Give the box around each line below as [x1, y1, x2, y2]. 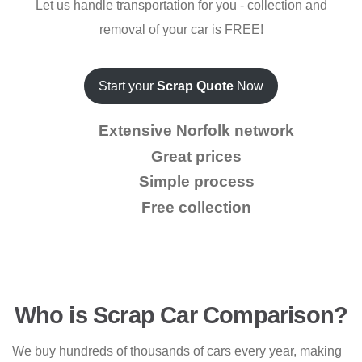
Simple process [138, 173, 255, 191]
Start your [99, 79, 157, 93]
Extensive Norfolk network [99, 122, 294, 140]
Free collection [141, 198, 251, 216]
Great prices [151, 147, 242, 165]
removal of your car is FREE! [99, 23, 263, 36]
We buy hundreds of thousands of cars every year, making [12, 343, 342, 358]
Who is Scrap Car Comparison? [14, 301, 348, 328]
